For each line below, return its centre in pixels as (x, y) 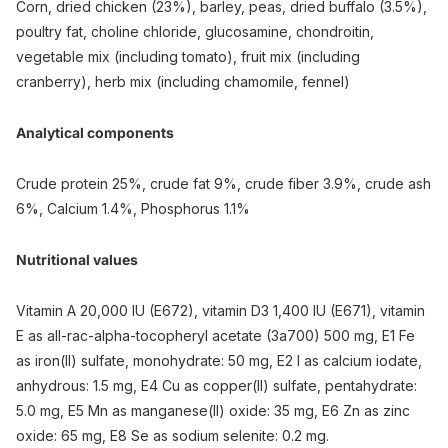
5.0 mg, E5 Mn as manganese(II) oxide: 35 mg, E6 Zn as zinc (213, 411)
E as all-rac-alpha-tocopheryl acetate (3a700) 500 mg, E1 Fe (215, 336)
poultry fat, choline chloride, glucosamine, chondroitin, (195, 32)
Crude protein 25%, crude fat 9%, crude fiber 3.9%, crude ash (223, 184)
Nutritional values (77, 260)
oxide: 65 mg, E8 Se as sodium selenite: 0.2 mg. (172, 436)
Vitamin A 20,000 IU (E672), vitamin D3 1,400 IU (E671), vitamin (220, 311)
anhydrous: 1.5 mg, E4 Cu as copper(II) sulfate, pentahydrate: (216, 386)
